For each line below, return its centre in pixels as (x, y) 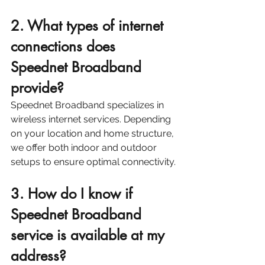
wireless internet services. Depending (92, 119)
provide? (37, 88)
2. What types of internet (89, 26)
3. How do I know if (74, 194)
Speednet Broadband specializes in (88, 105)
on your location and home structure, (93, 134)
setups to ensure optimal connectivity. (94, 162)
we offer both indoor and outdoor (85, 148)
